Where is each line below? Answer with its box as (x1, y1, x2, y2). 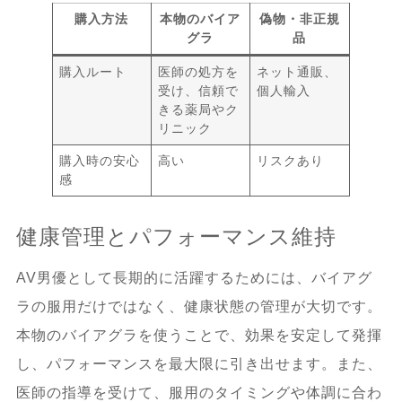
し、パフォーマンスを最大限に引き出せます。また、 (15, 355, 382, 371)
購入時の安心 (59, 153, 141, 168)
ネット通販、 (257, 64, 338, 79)
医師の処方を (158, 64, 240, 79)
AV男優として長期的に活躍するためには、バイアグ (15, 269, 372, 285)
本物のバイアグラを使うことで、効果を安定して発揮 (15, 327, 382, 343)
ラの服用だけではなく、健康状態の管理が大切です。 (15, 298, 382, 314)
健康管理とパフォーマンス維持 (15, 223, 336, 249)
